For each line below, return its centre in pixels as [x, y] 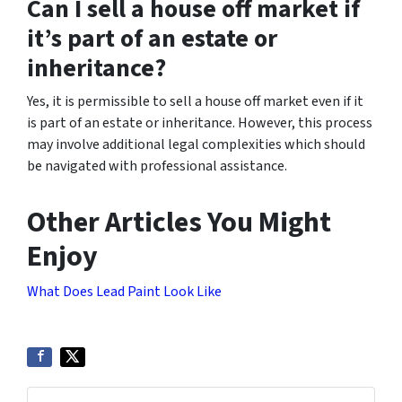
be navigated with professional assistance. [157, 166]
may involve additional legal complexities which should [196, 144]
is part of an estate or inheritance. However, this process [200, 122]
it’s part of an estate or [152, 38]
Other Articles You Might [179, 222]
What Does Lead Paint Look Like [124, 291]
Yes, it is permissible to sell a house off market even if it [195, 101]
